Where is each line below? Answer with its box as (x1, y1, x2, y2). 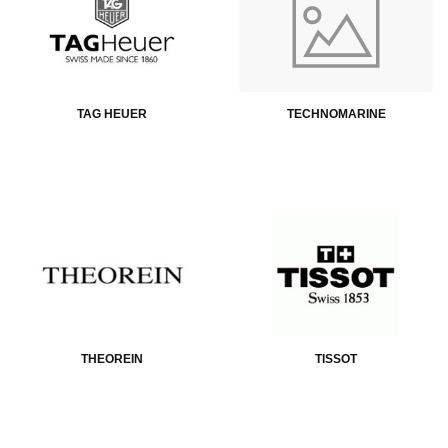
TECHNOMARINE (286, 107, 386, 122)
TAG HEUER (77, 107, 147, 122)
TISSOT (315, 352, 357, 367)
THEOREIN (81, 352, 143, 367)
